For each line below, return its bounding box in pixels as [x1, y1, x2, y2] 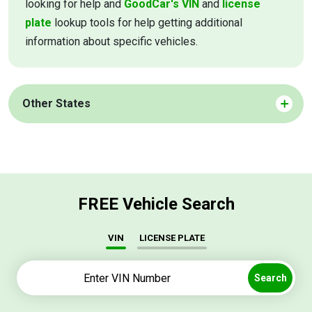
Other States [22, 96, 91, 110]
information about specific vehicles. [25, 34, 198, 48]
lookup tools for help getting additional [52, 15, 242, 29]
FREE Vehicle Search [77, 194, 235, 214]
